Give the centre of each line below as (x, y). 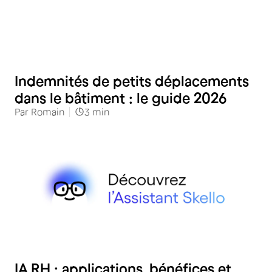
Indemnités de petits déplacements (132, 81)
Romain (48, 111)
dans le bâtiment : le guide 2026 (121, 98)
